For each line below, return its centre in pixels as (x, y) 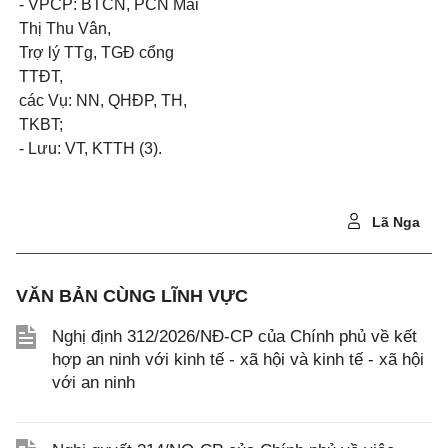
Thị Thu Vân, (65, 29)
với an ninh (93, 383)
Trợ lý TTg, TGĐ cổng (96, 53)
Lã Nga (394, 222)
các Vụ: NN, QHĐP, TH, (103, 101)
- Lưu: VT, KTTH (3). (90, 149)
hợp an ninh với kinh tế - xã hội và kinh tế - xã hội (238, 360)
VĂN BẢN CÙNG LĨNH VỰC (132, 296)
